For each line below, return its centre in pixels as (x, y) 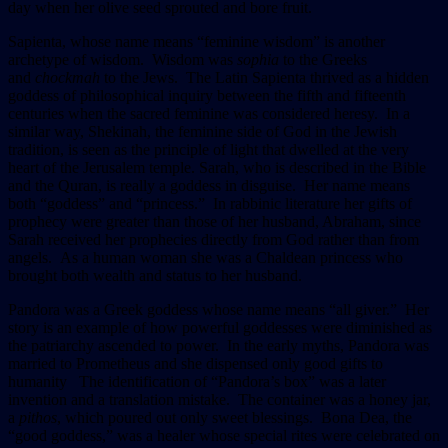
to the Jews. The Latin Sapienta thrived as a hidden (264, 77)
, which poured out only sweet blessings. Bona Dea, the (234, 417)
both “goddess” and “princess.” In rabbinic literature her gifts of (210, 203)
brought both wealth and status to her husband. (159, 275)
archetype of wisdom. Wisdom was (122, 59)
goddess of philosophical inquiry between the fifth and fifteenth (207, 95)
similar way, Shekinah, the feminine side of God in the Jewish (202, 131)
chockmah (67, 77)
